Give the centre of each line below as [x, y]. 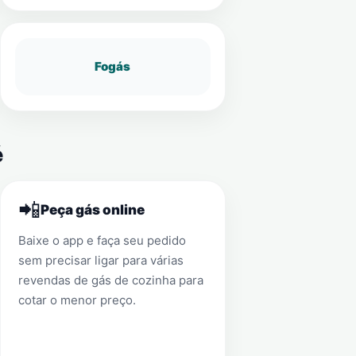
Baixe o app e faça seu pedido [102, 240]
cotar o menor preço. [77, 300]
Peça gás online [92, 210]
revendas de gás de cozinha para [110, 280]
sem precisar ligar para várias [101, 260]
